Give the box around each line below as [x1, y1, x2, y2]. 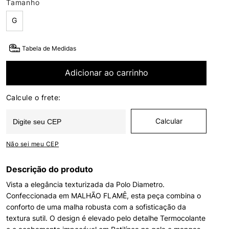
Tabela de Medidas [22, 44, 77, 52]
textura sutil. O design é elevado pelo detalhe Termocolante [6, 214, 205, 222]
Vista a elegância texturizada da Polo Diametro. [6, 180, 165, 189]
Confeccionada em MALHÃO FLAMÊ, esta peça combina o [6, 191, 201, 200]
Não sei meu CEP [6, 140, 59, 148]
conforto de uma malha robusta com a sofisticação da [6, 202, 186, 211]
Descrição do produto [6, 164, 93, 174]
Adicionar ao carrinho [64, 67, 148, 78]
